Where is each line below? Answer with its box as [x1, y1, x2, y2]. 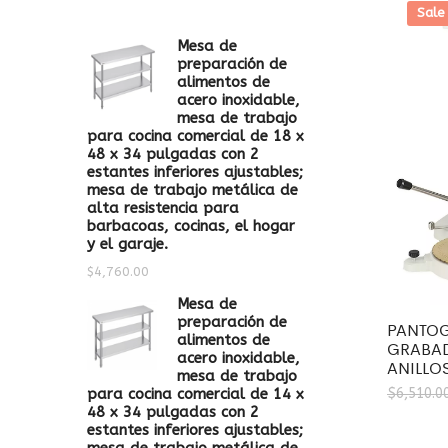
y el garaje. [87, 235, 168, 253]
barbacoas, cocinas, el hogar [87, 217, 295, 235]
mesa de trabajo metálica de [87, 181, 298, 199]
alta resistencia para [87, 199, 239, 217]
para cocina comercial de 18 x [87, 127, 304, 145]
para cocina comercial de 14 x [87, 385, 304, 403]
